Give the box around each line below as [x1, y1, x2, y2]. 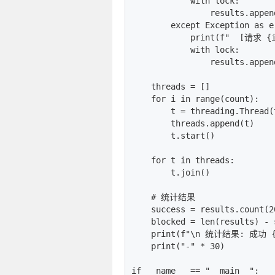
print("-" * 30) [131, 241, 225, 251]
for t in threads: [131, 155, 234, 165]
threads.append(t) [131, 118, 254, 128]
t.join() [131, 167, 210, 177]
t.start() [131, 130, 215, 141]
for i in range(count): [131, 93, 259, 104]
